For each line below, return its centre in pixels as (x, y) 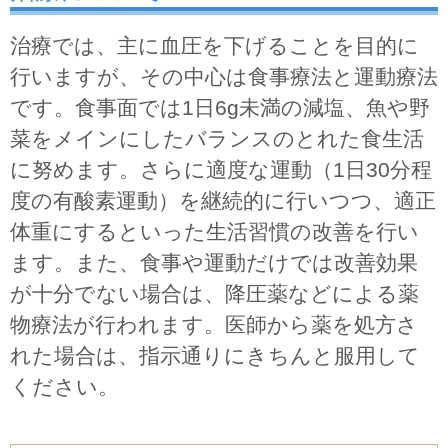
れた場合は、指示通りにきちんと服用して (215, 355)
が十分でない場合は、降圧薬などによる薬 (214, 293)
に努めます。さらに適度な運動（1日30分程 (221, 169)
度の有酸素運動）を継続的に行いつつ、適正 (223, 200)
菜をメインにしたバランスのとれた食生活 (217, 138)
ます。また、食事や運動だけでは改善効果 (214, 262)
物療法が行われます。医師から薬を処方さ (214, 324)
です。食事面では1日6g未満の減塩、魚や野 (220, 107)
